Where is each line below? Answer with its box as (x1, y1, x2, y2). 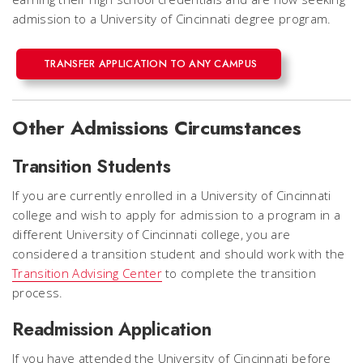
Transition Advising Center (12, 265, 162, 281)
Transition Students (12, 153, 171, 179)
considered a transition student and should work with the (12, 246, 345, 262)
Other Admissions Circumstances (12, 113, 301, 142)
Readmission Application (12, 316, 211, 342)
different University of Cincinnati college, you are (12, 226, 291, 242)
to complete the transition (161, 265, 316, 281)
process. (12, 284, 63, 301)
